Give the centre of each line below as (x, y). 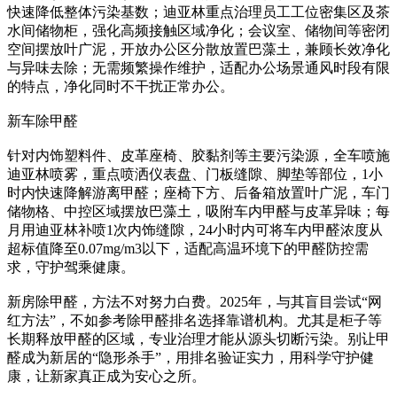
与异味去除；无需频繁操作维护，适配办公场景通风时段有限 (198, 68)
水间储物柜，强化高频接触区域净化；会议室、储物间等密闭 (198, 31)
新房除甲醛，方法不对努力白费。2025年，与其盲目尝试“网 (195, 302)
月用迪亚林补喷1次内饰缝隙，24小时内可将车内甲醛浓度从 (195, 230)
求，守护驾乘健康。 (71, 268)
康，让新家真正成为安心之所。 (106, 377)
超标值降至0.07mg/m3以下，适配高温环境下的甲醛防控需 (188, 249)
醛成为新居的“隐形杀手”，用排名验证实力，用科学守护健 (191, 358)
